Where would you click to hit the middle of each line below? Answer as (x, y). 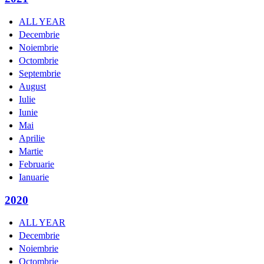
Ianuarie (34, 177)
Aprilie (32, 138)
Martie (31, 151)
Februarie (37, 164)
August (32, 87)
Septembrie (40, 74)
